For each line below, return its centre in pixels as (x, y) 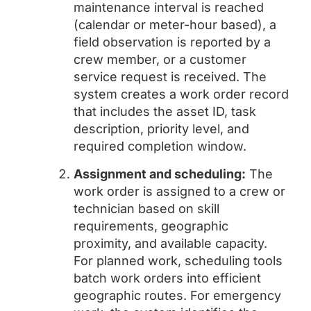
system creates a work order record (181, 94)
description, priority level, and (161, 129)
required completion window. (160, 146)
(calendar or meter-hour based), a (175, 25)
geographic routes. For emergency (177, 295)
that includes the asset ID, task (165, 111)
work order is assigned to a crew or (179, 191)
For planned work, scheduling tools (178, 261)
